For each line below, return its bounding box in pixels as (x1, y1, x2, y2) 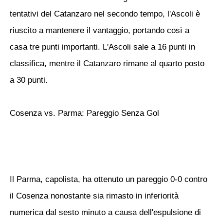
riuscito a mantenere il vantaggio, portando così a (10, 26, 189, 35)
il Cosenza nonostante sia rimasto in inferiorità (10, 191, 179, 200)
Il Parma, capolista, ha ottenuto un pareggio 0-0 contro (10, 175, 207, 184)
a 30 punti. (10, 75, 48, 85)
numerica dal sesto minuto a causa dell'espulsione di (10, 208, 201, 217)
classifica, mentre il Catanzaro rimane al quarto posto (10, 59, 204, 68)
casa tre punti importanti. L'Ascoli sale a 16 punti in (10, 42, 195, 52)
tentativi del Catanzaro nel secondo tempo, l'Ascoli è (10, 9, 200, 18)
